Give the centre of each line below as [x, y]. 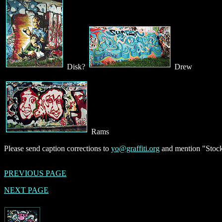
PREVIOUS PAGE [35, 173]
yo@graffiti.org [135, 148]
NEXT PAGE [26, 190]
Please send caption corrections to [57, 148]
